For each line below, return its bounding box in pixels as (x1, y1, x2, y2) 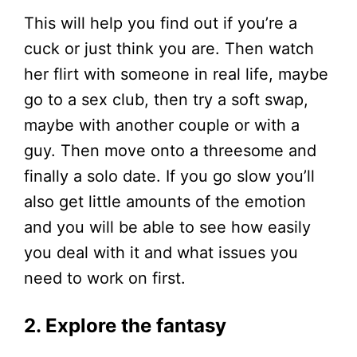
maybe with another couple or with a (24, 115, 300, 135)
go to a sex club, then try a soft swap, (24, 89, 308, 109)
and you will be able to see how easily (24, 217, 311, 237)
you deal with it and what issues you (24, 242, 298, 262)
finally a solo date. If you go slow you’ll (24, 166, 315, 186)
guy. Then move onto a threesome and (24, 140, 316, 160)
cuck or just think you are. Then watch (24, 38, 314, 58)
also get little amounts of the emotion (24, 191, 306, 211)
